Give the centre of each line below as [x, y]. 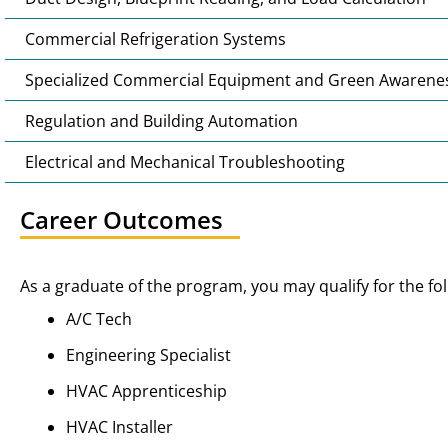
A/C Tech [98, 319]
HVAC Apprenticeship [146, 391]
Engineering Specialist [148, 355]
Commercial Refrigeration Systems [155, 39]
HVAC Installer [119, 427]
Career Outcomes [121, 219]
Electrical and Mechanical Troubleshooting [185, 162]
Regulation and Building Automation [161, 121]
